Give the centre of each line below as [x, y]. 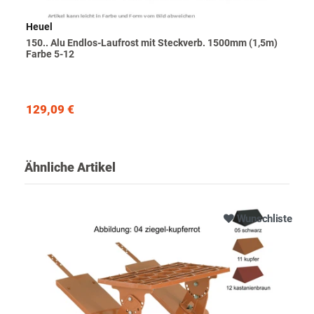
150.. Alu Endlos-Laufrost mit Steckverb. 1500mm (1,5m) [152, 43]
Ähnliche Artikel [70, 168]
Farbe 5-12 [50, 54]
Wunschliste [264, 219]
